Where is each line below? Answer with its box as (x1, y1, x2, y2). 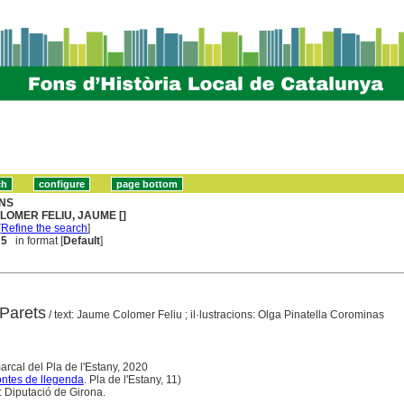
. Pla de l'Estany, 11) (83, 372, 184, 386)
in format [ (7, 234, 64, 247)
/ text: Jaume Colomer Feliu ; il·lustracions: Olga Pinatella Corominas (45, 308, 384, 321)
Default (63, 234, 101, 247)
